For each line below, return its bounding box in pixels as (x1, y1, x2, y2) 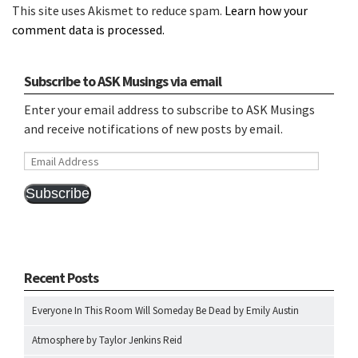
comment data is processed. (12, 22, 165, 38)
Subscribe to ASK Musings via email (24, 72, 221, 90)
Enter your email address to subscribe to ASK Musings (24, 101, 315, 117)
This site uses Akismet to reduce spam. (12, 2, 225, 18)
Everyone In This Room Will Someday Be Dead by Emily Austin (32, 304, 299, 317)
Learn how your (225, 2, 308, 18)
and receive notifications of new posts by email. (24, 121, 283, 137)
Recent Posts (24, 268, 98, 287)
